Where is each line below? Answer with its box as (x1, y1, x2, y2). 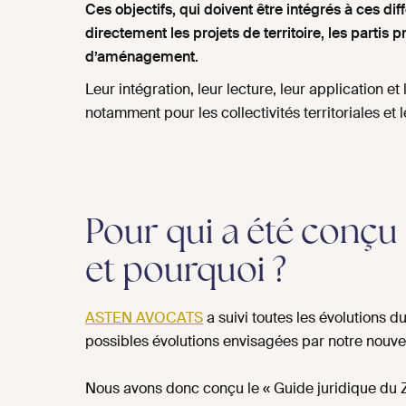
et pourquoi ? (85, 255, 287, 291)
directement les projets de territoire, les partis (85, 24, 390, 43)
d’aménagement (85, 47, 196, 67)
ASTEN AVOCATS (85, 308, 204, 328)
